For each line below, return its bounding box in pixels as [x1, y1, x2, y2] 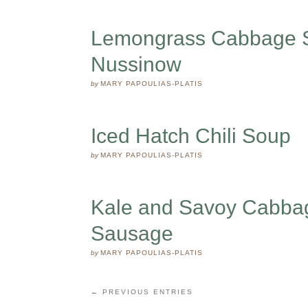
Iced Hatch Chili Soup [91, 124, 291, 147]
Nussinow [91, 53, 181, 76]
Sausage [91, 222, 173, 245]
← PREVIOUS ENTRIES [91, 288, 193, 296]
